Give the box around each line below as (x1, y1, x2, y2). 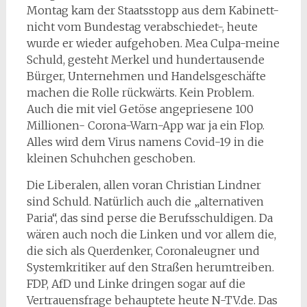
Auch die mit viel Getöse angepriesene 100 (26, 101, 254, 116)
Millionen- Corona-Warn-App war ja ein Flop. (26, 118, 265, 132)
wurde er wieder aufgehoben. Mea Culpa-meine (26, 36, 280, 50)
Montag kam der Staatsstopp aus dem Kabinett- (26, 3, 279, 17)
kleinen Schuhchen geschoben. (26, 151, 195, 165)
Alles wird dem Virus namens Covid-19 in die (26, 134, 264, 149)
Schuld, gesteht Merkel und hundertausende (26, 52, 265, 66)
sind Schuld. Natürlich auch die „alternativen (26, 194, 264, 208)
